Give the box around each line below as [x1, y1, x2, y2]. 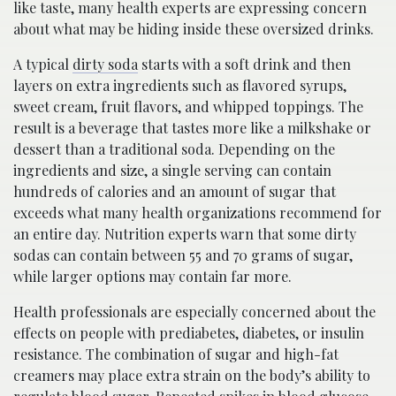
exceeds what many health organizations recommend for [13, 203, 382, 222]
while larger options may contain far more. [13, 267, 292, 286]
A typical [13, 55, 72, 73]
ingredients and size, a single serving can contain [13, 161, 331, 179]
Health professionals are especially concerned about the [13, 302, 376, 321]
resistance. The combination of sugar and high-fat [13, 345, 339, 363]
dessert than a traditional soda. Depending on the [13, 140, 335, 158]
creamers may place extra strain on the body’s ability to [13, 366, 370, 385]
